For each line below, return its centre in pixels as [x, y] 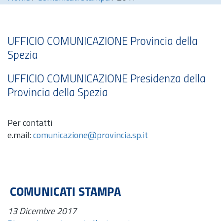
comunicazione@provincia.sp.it [91, 136]
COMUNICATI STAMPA [65, 193]
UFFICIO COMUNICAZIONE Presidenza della [107, 79]
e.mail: [20, 136]
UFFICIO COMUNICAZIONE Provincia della [103, 42]
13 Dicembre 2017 [42, 212]
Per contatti [30, 124]
